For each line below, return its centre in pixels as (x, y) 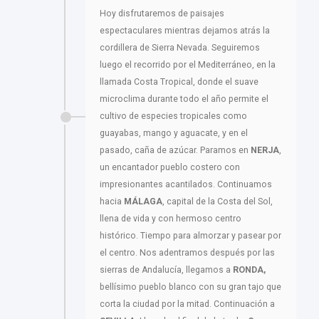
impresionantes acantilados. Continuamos (186, 185)
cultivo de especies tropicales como (173, 116)
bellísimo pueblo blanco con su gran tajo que (190, 287)
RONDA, (249, 270)
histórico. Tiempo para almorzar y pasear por (190, 236)
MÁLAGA (143, 202)
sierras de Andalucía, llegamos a (166, 270)
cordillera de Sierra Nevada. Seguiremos (180, 48)
